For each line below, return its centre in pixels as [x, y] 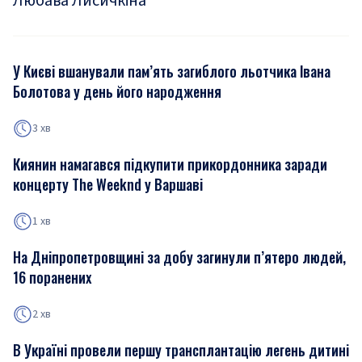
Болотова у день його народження [117, 91]
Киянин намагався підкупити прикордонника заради [170, 164]
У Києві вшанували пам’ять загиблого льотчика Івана [172, 71]
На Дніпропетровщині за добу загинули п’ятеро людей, [179, 257]
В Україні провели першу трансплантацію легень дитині [181, 350]
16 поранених [52, 277]
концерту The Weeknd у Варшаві [108, 184]
